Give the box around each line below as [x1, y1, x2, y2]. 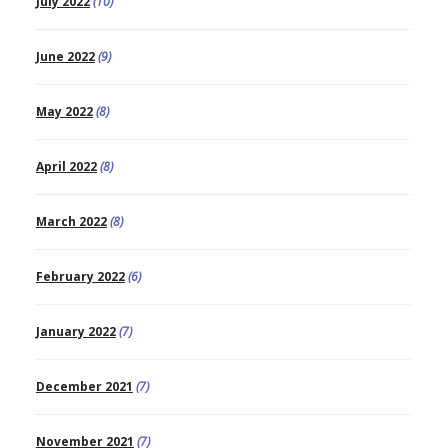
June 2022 [35, 48, 95, 66]
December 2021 [35, 378, 133, 396]
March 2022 [35, 213, 107, 231]
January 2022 [35, 323, 116, 341]
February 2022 [35, 268, 125, 286]
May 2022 [35, 103, 93, 121]
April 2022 [35, 158, 97, 176]
